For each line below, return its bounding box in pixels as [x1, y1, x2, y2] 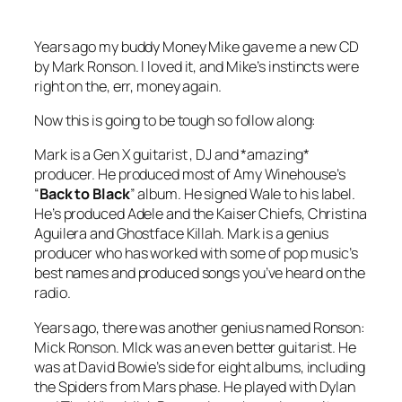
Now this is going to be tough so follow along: [34, 110, 317, 130]
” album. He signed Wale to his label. [129, 184, 355, 205]
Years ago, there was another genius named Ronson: [34, 317, 366, 337]
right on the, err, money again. [34, 75, 222, 96]
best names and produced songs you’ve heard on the [34, 263, 366, 284]
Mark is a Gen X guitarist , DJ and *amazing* [34, 144, 310, 165]
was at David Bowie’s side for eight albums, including [34, 356, 365, 377]
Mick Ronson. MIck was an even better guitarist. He [34, 336, 356, 357]
